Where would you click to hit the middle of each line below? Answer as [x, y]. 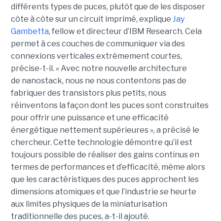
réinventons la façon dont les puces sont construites [110, 106]
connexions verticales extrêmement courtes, [96, 56]
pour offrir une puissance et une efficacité [90, 118]
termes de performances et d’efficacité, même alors [108, 167]
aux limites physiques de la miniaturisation [89, 204]
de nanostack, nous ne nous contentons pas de [98, 81]
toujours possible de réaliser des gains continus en [105, 155]
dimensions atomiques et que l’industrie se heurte [103, 192]
